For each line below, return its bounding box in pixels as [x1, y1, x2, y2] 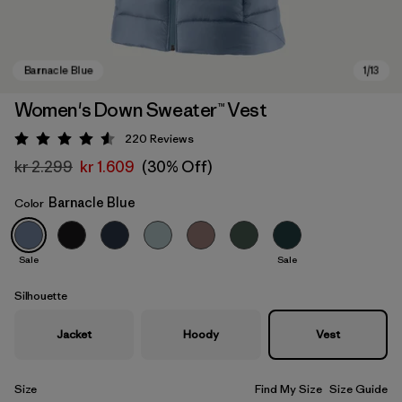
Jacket [57, 327, 92, 342]
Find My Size [255, 381, 322, 397]
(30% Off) [142, 157, 212, 177]
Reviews [150, 131, 194, 146]
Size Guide [329, 381, 388, 397]
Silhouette [14, 288, 67, 303]
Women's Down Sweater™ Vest [14, 98, 267, 122]
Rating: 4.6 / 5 [66, 133, 150, 151]
